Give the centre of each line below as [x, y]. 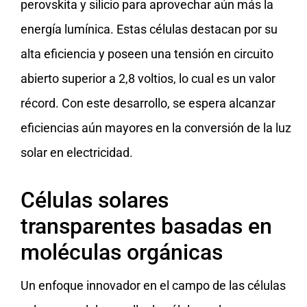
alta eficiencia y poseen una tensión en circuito [147, 53]
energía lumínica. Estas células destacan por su [149, 29]
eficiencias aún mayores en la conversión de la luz [156, 127]
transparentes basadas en [146, 226]
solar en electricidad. [77, 152]
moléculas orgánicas [122, 252]
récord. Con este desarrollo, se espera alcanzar [148, 103]
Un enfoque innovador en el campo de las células [153, 285]
